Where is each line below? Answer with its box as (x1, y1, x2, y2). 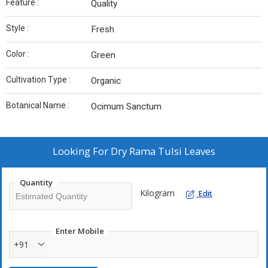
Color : (6, 49, 29, 59)
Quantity (20, 177, 53, 188)
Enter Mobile (56, 226, 104, 236)
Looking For (53, 144, 111, 158)
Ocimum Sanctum (91, 101, 162, 112)
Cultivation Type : (6, 75, 71, 84)
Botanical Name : (6, 100, 69, 110)
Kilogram (140, 187, 175, 199)
